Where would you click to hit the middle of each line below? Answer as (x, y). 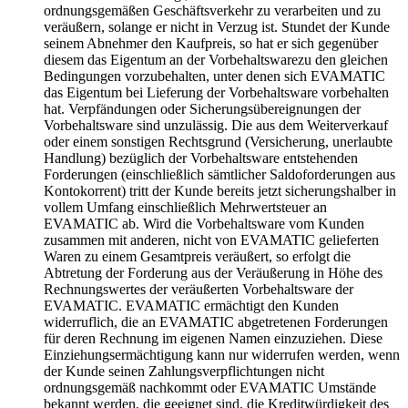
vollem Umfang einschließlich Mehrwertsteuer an (185, 207)
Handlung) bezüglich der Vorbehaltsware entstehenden (201, 158)
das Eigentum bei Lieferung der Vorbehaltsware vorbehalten (216, 92)
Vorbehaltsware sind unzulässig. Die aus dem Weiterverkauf (216, 125)
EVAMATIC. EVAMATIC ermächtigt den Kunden (191, 305)
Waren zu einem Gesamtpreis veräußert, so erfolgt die (197, 256)
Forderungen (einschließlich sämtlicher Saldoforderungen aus (219, 174)
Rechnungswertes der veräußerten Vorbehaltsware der (199, 289)
